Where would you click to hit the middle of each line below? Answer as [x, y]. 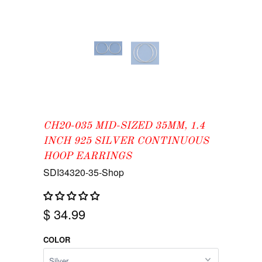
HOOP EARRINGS [87, 157]
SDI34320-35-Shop [84, 173]
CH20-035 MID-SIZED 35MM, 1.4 [124, 126]
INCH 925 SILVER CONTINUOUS [126, 142]
